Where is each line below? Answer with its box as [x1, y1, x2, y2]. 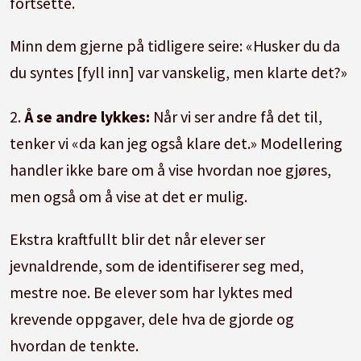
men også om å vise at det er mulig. [10, 185, 251, 206]
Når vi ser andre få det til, [153, 106, 323, 127]
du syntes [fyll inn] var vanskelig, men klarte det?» [10, 62, 348, 83]
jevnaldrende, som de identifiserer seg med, [10, 255, 305, 276]
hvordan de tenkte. [10, 334, 139, 355]
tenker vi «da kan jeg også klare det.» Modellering [10, 132, 343, 153]
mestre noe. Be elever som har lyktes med [10, 281, 293, 302]
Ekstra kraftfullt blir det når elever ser [10, 228, 266, 249]
